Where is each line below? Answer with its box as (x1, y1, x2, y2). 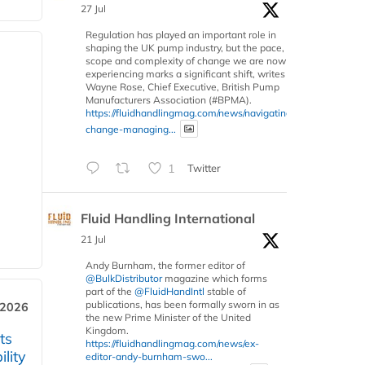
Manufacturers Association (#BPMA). (86, 93, 252, 106)
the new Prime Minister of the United (86, 311, 251, 324)
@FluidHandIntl (134, 285, 204, 298)
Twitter (187, 161, 221, 175)
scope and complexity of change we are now (86, 54, 286, 67)
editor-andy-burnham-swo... (86, 350, 213, 363)
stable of (204, 285, 246, 298)
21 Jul (81, 233, 106, 246)
